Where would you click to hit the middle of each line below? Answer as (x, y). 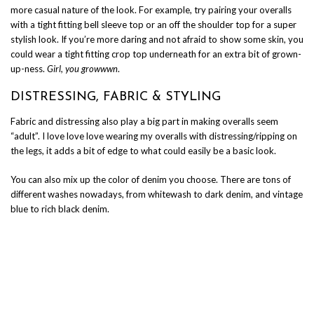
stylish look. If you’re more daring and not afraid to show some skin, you (157, 40)
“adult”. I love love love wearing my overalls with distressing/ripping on (154, 136)
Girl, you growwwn (82, 69)
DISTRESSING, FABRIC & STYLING (116, 97)
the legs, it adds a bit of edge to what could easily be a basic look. (143, 151)
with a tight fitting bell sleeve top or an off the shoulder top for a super (153, 25)
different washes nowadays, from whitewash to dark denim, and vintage (157, 194)
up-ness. (29, 69)
